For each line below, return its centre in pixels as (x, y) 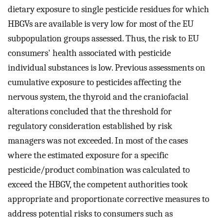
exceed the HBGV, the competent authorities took (98, 184)
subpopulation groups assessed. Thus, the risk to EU (103, 38)
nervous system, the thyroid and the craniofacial (98, 97)
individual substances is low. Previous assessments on (107, 67)
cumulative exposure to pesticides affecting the (94, 82)
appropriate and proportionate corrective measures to (109, 199)
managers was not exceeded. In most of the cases (98, 140)
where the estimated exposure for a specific (88, 155)
